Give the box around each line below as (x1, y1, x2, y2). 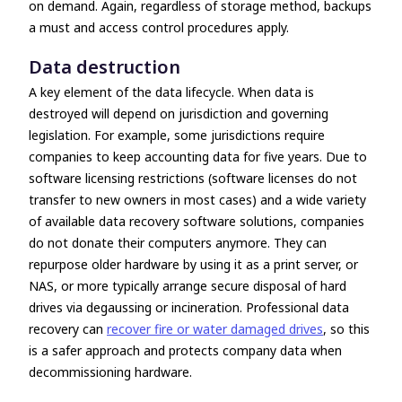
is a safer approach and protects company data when (29, 342, 342, 359)
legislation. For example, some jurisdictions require (29, 127, 325, 144)
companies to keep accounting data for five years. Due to (29, 148, 367, 165)
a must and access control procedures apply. (29, 19, 289, 36)
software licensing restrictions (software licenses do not (29, 170, 357, 187)
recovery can (29, 320, 107, 337)
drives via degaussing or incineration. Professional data (29, 299, 349, 316)
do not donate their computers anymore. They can (29, 234, 327, 251)
